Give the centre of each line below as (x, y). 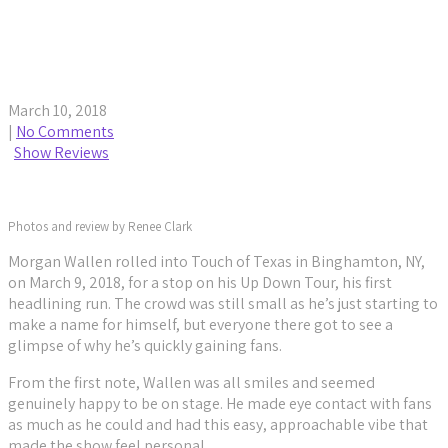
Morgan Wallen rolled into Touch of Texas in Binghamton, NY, (216, 261)
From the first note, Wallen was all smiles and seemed (191, 382)
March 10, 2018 (57, 110)
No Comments (65, 131)
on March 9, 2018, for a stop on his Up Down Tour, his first (200, 282)
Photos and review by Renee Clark (100, 226)
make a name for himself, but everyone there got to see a (200, 324)
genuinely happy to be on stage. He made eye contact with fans (220, 403)
